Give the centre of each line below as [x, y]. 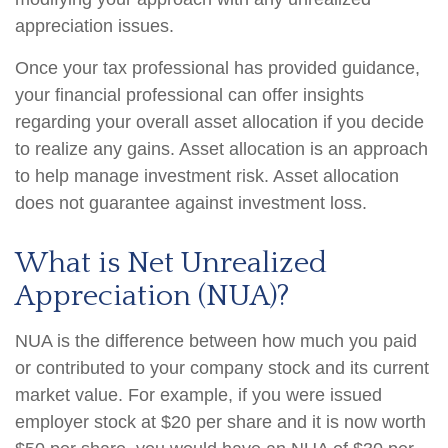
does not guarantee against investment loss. [191, 203]
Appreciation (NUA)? [152, 296]
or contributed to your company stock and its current [222, 368]
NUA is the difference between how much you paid [216, 341]
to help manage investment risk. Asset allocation [207, 176]
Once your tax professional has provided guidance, [217, 68]
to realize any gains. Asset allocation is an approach [221, 149]
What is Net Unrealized [171, 263]
